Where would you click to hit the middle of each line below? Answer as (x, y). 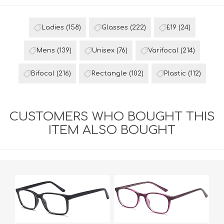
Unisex (103, 50)
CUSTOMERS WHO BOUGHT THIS (112, 117)
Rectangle (109, 73)
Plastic (175, 73)
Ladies (52, 27)
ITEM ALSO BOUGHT (112, 130)
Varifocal (163, 50)
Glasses (114, 27)
